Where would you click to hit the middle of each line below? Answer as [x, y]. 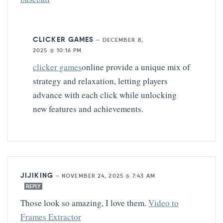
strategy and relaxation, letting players [100, 81]
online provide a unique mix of [136, 67]
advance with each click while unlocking [105, 95]
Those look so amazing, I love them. [84, 203]
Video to [164, 203]
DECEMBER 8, [123, 40]
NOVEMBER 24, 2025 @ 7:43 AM [109, 175]
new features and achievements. [88, 109]
